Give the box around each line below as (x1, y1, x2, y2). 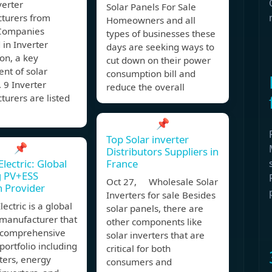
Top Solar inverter (106, 132, 189, 147)
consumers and (106, 256, 172, 268)
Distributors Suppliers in (106, 144, 219, 159)
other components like (106, 216, 202, 228)
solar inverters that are (106, 229, 205, 242)
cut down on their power (106, 54, 211, 67)
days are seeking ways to (106, 41, 214, 53)
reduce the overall (106, 81, 185, 93)
